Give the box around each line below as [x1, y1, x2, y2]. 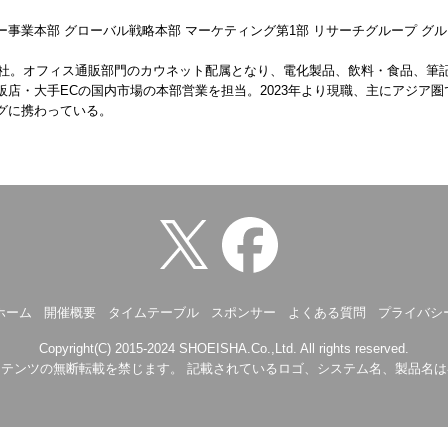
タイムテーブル [107, 304, 199, 320]
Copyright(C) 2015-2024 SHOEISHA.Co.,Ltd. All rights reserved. [39, 340, 409, 356]
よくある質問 [287, 304, 366, 320]
